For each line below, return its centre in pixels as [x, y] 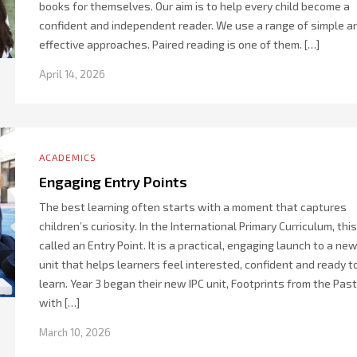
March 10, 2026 [75, 332]
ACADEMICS [68, 157]
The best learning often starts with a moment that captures [193, 207]
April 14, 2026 [72, 74]
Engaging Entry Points [113, 182]
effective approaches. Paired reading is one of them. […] [179, 44]
